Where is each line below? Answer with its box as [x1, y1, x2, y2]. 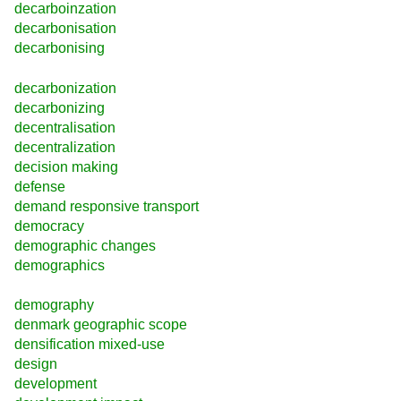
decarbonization [14, 80, 116, 96]
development [14, 376, 97, 392]
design [14, 356, 57, 372]
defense [14, 178, 65, 194]
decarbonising [14, 40, 105, 56]
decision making [14, 158, 118, 175]
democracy [14, 218, 84, 234]
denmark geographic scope [14, 317, 187, 333]
